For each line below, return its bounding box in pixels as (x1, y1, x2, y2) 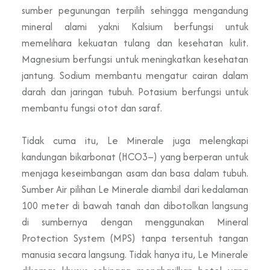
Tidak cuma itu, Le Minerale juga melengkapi (22, 133, 248, 148)
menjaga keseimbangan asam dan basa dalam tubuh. (22, 165, 248, 180)
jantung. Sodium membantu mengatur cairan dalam (22, 67, 248, 83)
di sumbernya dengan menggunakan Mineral (22, 214, 248, 229)
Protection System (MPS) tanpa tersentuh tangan (22, 230, 248, 245)
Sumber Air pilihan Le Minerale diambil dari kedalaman (22, 181, 248, 196)
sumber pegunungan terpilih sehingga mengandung (22, 2, 248, 17)
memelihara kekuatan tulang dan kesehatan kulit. (22, 35, 248, 50)
